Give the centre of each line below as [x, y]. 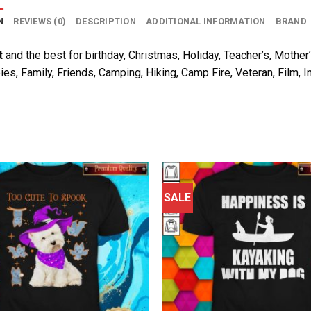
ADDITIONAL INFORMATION [206, 21]
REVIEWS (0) [40, 21]
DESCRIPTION [106, 21]
